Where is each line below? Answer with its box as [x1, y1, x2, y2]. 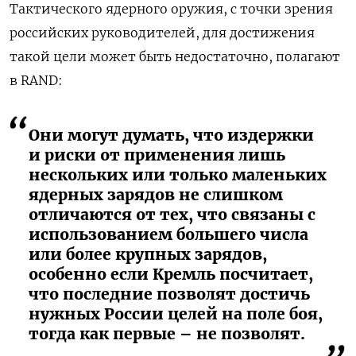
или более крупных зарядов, [29, 244, 267, 264]
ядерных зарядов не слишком [29, 184, 283, 204]
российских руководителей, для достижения [10, 24, 315, 41]
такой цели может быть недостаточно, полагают [10, 48, 340, 64]
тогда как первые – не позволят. [29, 323, 305, 343]
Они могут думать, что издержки [29, 125, 314, 145]
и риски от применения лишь [29, 145, 285, 164]
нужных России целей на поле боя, [29, 304, 323, 323]
